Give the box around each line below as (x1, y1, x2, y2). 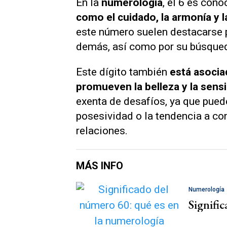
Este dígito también (76, 66, 170, 79)
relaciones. (76, 125, 128, 137)
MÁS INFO (76, 159, 123, 172)
